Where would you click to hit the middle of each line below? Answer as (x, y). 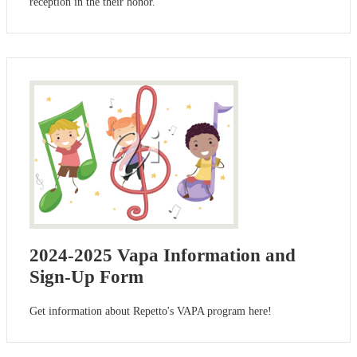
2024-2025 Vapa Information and (163, 255)
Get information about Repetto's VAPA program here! (151, 312)
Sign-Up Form (86, 277)
